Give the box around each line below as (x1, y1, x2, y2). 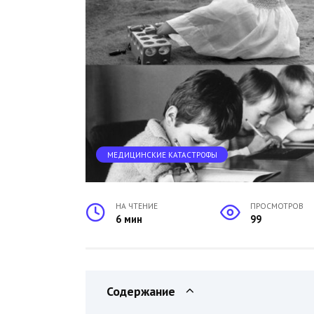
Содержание (107, 283, 175, 300)
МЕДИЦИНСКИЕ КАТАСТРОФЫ (107, 149, 217, 160)
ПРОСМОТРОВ (250, 200, 304, 212)
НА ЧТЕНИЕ (116, 200, 158, 212)
